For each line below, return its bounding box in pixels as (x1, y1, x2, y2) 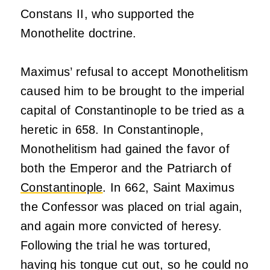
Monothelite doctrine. (20, 27, 137, 40)
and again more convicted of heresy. (20, 219, 222, 233)
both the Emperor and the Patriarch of (20, 162, 231, 175)
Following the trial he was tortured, (20, 239, 212, 253)
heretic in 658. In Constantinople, (20, 123, 204, 137)
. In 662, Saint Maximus (102, 181, 234, 195)
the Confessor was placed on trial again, (20, 200, 243, 214)
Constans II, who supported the (20, 7, 195, 21)
